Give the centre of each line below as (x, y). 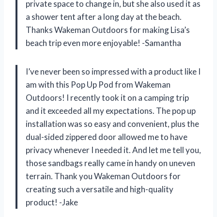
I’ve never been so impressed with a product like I (113, 72)
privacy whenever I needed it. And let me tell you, (113, 150)
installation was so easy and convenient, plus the (112, 124)
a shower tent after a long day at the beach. (104, 17)
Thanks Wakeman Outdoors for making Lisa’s (108, 30)
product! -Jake (52, 202)
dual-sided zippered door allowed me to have (107, 137)
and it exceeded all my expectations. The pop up (111, 111)
